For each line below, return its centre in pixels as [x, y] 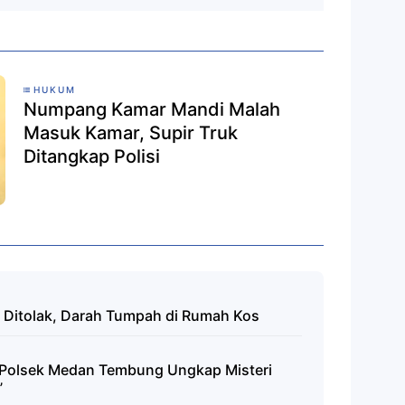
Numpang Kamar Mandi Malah [152, 109]
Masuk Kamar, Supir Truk [131, 132]
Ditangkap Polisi [92, 156]
